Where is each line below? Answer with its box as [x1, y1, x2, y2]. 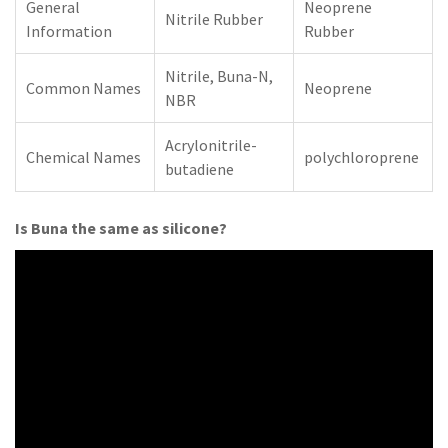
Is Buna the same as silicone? [15, 218, 227, 238]
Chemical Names [26, 147, 141, 167]
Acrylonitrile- [165, 135, 257, 155]
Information [26, 21, 112, 41]
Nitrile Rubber [165, 9, 263, 29]
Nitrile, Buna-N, [165, 66, 273, 86]
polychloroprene [304, 147, 419, 167]
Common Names [26, 78, 141, 98]
